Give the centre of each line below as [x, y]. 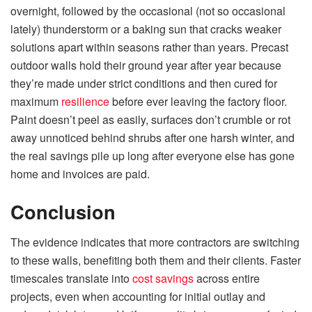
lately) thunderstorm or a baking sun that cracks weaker [146, 29]
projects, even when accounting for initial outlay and [138, 297]
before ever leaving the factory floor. [198, 102]
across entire [227, 279]
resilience [85, 102]
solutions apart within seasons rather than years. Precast [149, 47]
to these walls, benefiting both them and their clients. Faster [156, 260]
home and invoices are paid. [80, 174]
